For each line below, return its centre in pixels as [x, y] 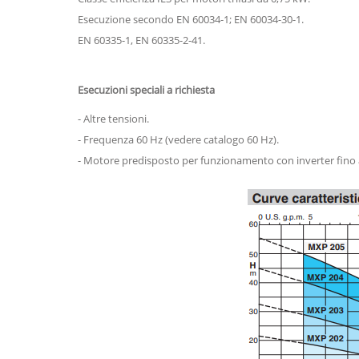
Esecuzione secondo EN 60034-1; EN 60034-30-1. [191, 19]
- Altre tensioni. [113, 119]
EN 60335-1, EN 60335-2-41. [141, 40]
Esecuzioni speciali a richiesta [146, 90]
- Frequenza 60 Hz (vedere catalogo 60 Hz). [178, 139]
